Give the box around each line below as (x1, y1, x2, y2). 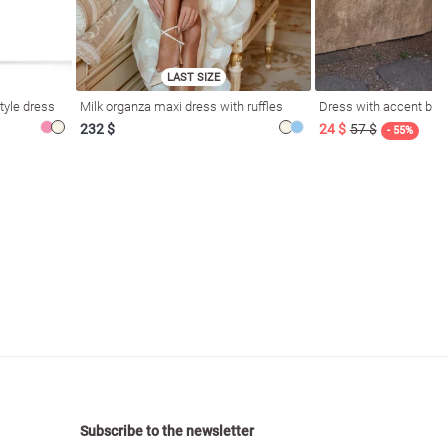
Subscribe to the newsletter (80, 423, 254, 439)
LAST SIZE (166, 70, 220, 84)
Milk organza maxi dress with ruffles (80, 98, 284, 114)
